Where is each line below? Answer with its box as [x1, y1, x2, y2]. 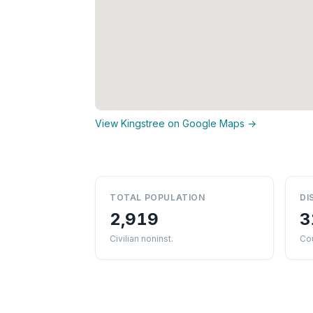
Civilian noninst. [110, 233, 173, 244]
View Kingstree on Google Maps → [95, 117, 256, 129]
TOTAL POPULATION [110, 191, 205, 203]
